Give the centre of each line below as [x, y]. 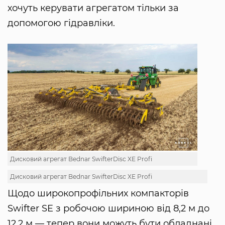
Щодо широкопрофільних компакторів [98, 193]
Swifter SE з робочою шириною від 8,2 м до [108, 208]
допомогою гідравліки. [61, 23]
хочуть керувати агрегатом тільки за [93, 8]
